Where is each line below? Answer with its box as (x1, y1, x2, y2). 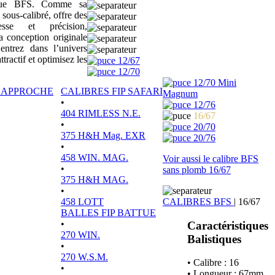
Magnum (163, 88, 198, 99)
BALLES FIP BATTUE (61, 207, 156, 218)
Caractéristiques (187, 219, 268, 232)
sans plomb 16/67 (163, 165, 231, 175)
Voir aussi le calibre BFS (163, 153, 258, 164)
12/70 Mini (191, 77, 236, 88)
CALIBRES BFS (163, 196, 234, 207)
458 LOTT (61, 196, 104, 207)
